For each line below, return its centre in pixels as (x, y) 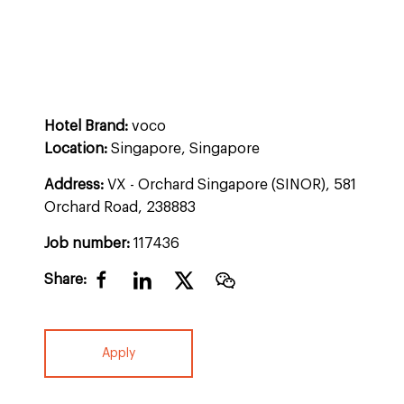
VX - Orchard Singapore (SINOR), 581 (230, 185)
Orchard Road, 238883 (120, 208)
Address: (74, 185)
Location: (76, 149)
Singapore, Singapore (184, 149)
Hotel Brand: (87, 127)
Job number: (87, 244)
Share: (66, 280)
